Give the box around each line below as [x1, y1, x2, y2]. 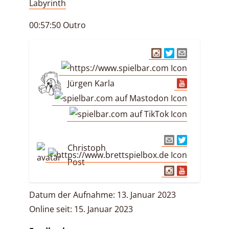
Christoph [67, 142, 106, 153]
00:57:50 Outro [29, 19, 86, 31]
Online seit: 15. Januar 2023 [29, 203, 133, 215]
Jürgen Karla [67, 78, 114, 89]
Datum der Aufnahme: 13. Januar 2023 [29, 189, 176, 200]
